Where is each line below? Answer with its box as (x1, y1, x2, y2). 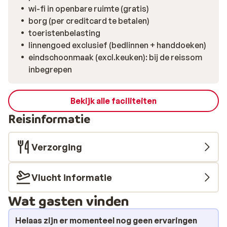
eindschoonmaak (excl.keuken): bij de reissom (28, 52, 202, 62)
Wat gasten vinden (8, 192, 129, 209)
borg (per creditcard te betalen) (28, 16, 149, 26)
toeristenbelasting (28, 28, 100, 38)
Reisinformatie (8, 111, 90, 126)
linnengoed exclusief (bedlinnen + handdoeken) (28, 40, 206, 50)
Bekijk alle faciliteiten (70, 96, 157, 106)
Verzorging (31, 141, 82, 153)
